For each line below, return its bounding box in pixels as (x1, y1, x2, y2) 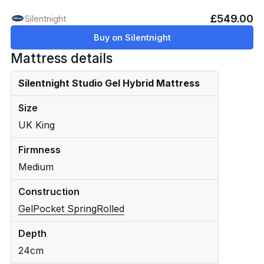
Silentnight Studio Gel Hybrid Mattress (18, 77, 200, 89)
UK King (18, 118, 55, 131)
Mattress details (10, 49, 113, 66)
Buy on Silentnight (93, 32, 171, 42)
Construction (18, 185, 80, 197)
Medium (18, 160, 54, 173)
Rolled (96, 202, 124, 214)
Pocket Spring (32, 202, 97, 214)
